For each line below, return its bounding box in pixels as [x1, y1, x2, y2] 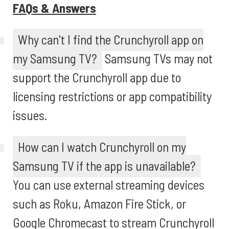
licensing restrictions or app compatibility [13, 88, 212, 104]
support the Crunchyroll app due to [13, 70, 181, 85]
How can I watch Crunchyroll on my [18, 139, 186, 154]
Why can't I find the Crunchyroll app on [18, 32, 203, 47]
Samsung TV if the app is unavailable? [13, 158, 196, 173]
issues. [13, 107, 47, 123]
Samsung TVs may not [102, 51, 213, 66]
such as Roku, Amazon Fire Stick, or [13, 196, 186, 211]
